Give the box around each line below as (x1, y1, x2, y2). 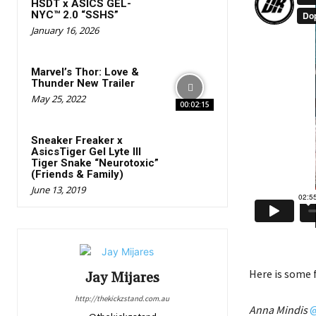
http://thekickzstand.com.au (75, 293, 170, 304)
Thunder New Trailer (31, 77, 135, 90)
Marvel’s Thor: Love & (31, 66, 139, 79)
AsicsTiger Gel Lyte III (31, 145, 141, 159)
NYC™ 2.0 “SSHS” (31, 8, 119, 21)
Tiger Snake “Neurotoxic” (31, 157, 159, 170)
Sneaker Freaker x (31, 134, 123, 147)
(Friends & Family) (31, 168, 123, 181)
